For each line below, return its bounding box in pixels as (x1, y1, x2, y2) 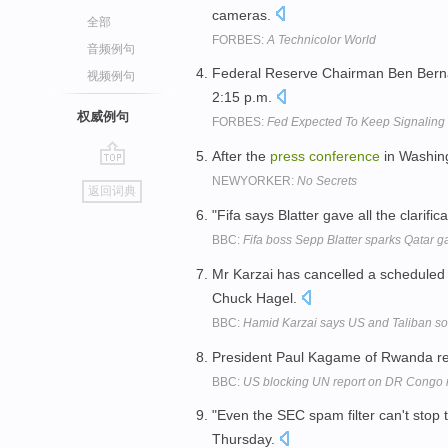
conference (309, 148, 380, 165)
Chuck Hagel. (212, 289, 301, 306)
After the (212, 148, 270, 165)
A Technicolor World (267, 32, 376, 47)
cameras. (212, 6, 275, 23)
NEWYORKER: (212, 174, 297, 189)
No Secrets (297, 174, 357, 189)
